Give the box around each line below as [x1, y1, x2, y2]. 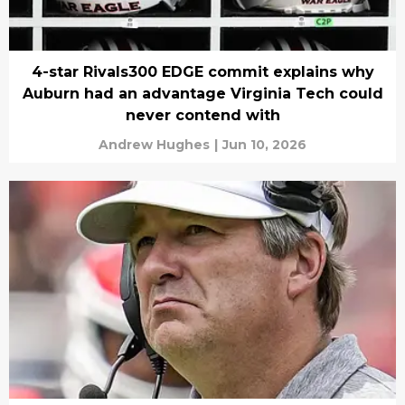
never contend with [125, 107, 280, 124]
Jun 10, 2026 [222, 137, 306, 153]
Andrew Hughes [99, 137, 210, 153]
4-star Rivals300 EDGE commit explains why [31, 63, 374, 80]
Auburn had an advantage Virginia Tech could [22, 85, 383, 102]
